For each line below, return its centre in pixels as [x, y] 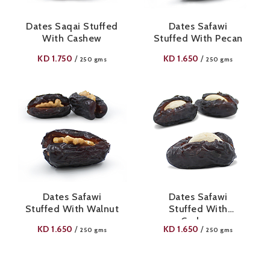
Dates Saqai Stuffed [72, 26]
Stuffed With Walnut [72, 209]
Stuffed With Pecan [198, 38]
